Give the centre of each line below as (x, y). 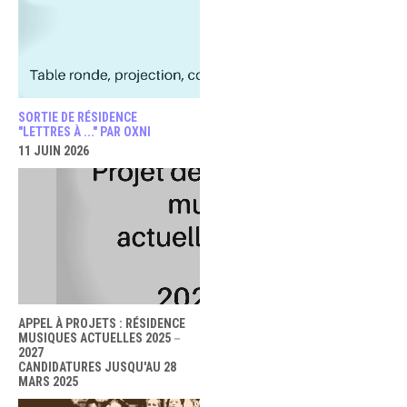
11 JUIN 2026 (54, 151)
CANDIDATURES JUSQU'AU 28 (97, 367)
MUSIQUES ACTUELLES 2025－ (101, 338)
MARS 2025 (48, 382)
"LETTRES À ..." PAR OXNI (84, 132)
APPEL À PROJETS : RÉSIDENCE (102, 323)
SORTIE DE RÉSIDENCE (78, 117)
